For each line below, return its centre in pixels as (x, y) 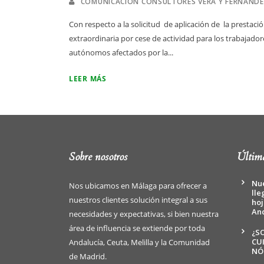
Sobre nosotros (98, 157)
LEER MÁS (88, 79)
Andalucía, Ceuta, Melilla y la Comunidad (139, 242)
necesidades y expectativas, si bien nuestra (144, 214)
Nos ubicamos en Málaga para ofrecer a (138, 186)
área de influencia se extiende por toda (137, 228)
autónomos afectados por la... (121, 53)
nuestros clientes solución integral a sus (138, 200)
